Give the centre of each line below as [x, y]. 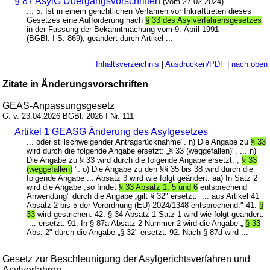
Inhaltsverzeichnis [127, 64]
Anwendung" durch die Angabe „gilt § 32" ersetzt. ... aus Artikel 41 [143, 196]
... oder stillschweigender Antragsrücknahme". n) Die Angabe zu [139, 142]
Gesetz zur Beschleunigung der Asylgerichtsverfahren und [127, 259]
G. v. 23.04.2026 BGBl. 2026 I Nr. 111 [68, 116]
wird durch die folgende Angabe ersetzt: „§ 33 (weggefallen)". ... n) [142, 151]
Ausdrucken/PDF [195, 64]
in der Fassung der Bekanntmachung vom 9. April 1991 [123, 29]
